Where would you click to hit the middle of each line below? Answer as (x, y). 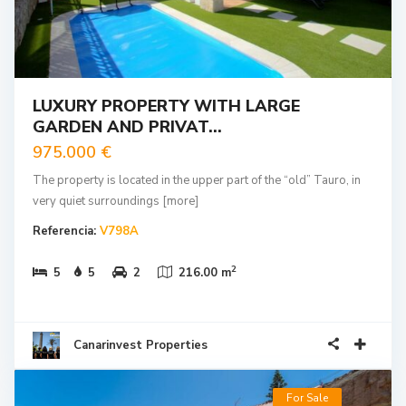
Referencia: (66, 231)
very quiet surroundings (97, 201)
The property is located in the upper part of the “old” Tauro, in (197, 180)
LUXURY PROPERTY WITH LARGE (166, 106)
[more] (180, 201)
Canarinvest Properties (140, 345)
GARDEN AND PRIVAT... (127, 126)
